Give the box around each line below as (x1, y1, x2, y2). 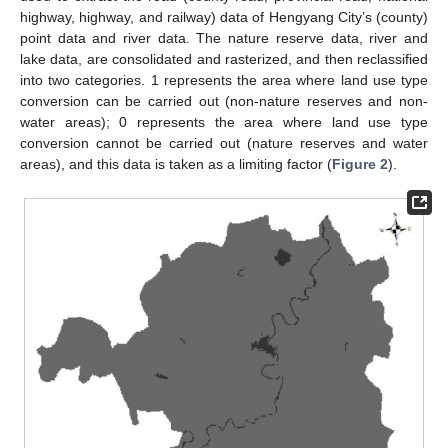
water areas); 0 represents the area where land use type (20, 114, 428, 131)
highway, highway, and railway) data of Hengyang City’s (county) (20, 9, 428, 26)
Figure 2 (332, 156, 388, 173)
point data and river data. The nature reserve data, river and (20, 30, 428, 47)
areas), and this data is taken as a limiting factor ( (20, 156, 332, 173)
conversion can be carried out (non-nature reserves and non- (20, 93, 428, 110)
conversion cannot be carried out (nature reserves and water (20, 135, 428, 152)
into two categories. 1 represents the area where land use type (20, 72, 428, 89)
